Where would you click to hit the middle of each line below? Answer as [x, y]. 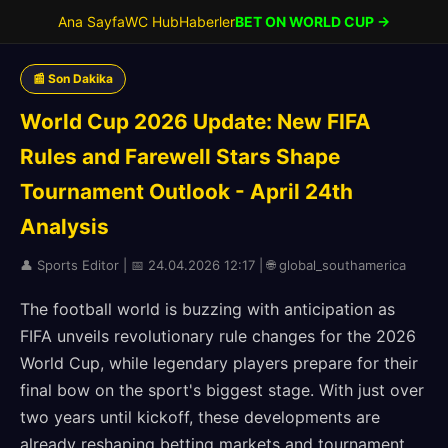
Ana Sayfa [91, 21]
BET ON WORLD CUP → [312, 21]
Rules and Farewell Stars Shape [180, 156]
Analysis [64, 226]
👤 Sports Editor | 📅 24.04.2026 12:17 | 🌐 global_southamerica [213, 265]
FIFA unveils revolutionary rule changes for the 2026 [218, 336]
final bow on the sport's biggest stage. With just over [222, 390]
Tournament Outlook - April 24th [186, 191]
